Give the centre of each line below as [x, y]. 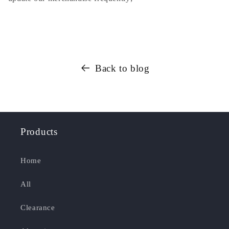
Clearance [38, 207]
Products [39, 132]
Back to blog [122, 68]
